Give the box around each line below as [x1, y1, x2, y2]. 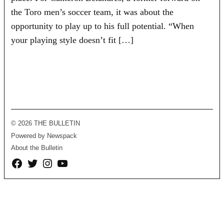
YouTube [56, 158, 82, 165]
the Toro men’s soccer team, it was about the [11, 6, 174, 17]
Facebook [10, 158, 39, 165]
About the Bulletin [11, 144, 63, 151]
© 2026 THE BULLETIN [11, 120, 80, 127]
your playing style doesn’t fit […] [11, 34, 134, 45]
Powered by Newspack [11, 132, 77, 139]
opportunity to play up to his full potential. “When [11, 20, 194, 31]
